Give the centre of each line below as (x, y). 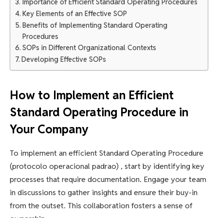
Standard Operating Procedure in (99, 112)
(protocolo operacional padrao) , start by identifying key (107, 166)
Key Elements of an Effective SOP (74, 14)
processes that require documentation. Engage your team (108, 179)
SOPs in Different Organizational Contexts (89, 48)
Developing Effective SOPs (64, 59)
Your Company (49, 129)
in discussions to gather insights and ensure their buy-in (104, 192)
